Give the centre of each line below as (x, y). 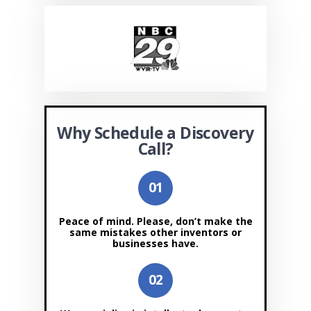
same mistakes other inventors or (155, 232)
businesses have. (155, 243)
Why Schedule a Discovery (155, 132)
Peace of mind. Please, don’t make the (155, 221)
